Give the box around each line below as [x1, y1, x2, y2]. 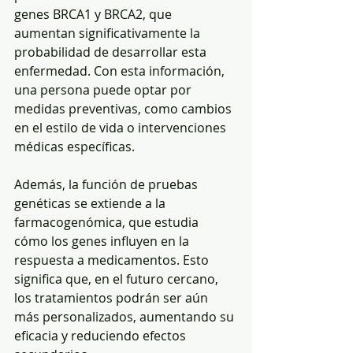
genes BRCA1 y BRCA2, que [14, 6, 175, 23]
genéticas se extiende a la [14, 195, 169, 212]
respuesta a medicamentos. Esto [14, 251, 212, 269]
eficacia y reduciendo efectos [14, 327, 189, 344]
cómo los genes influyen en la [14, 232, 192, 250]
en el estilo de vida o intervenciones [14, 119, 229, 136]
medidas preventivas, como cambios [14, 100, 235, 117]
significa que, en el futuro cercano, [14, 270, 221, 288]
